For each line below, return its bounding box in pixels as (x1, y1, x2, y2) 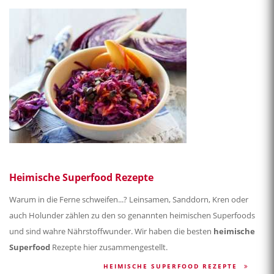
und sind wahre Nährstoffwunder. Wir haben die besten (9, 226, 213, 237)
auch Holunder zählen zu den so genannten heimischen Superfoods (9, 210, 255, 221)
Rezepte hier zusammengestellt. (50, 242, 168, 253)
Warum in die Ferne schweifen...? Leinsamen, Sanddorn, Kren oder (9, 194, 248, 206)
